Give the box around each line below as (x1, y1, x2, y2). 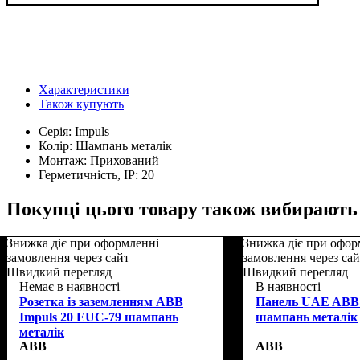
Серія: (39, 124, 75, 138)
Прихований (90, 153, 159, 167)
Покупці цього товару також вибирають (6, 198, 358, 219)
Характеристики (39, 82, 129, 96)
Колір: (39, 138, 76, 153)
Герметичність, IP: (39, 167, 141, 182)
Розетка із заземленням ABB (19, 294, 183, 309)
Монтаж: (39, 153, 90, 167)
